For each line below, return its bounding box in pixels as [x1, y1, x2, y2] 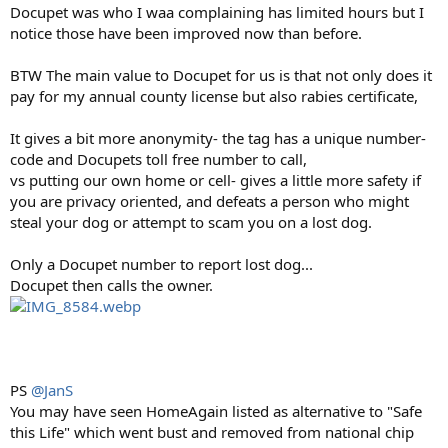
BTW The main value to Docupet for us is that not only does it [10, 65, 432, 85]
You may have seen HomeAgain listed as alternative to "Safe [10, 401, 422, 421]
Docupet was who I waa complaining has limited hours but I [10, 2, 424, 22]
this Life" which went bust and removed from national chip [10, 422, 414, 442]
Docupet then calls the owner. [10, 275, 213, 295]
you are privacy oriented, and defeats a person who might [10, 191, 409, 211]
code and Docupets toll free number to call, [10, 149, 307, 169]
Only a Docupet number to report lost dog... [10, 254, 313, 274]
